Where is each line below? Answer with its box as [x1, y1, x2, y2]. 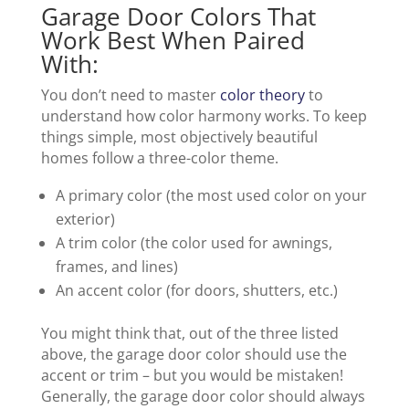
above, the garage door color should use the [40, 344, 347, 365]
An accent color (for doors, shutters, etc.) [55, 280, 338, 301]
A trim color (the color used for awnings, [55, 233, 332, 254]
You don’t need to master [40, 85, 220, 106]
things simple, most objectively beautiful [40, 127, 318, 148]
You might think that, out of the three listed [40, 323, 339, 344]
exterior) [55, 209, 115, 230]
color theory [219, 85, 305, 106]
